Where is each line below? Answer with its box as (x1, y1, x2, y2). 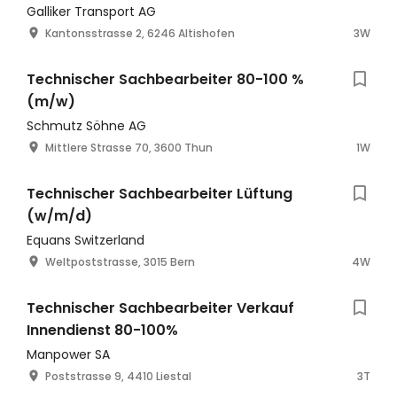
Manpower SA (27, 346, 110, 363)
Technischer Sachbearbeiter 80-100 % (27, 69, 304, 90)
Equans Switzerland (27, 231, 144, 249)
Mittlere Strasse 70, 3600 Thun (45, 140, 213, 155)
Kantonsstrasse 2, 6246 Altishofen (45, 26, 235, 41)
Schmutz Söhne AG (27, 117, 146, 135)
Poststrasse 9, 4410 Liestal (45, 369, 191, 384)
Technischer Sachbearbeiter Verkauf (27, 298, 294, 318)
